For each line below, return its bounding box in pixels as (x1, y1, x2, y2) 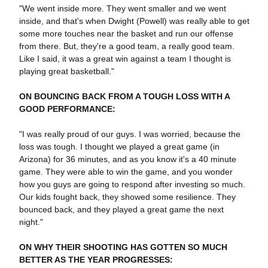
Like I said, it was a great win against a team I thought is (19, 54, 231, 63)
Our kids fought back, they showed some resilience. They (19, 192, 236, 202)
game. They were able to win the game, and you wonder (19, 167, 233, 176)
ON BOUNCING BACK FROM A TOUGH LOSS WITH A (19, 92, 230, 101)
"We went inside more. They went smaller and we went (19, 4, 226, 13)
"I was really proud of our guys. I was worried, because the (19, 129, 240, 139)
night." (19, 217, 43, 227)
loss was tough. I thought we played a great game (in (19, 142, 220, 151)
